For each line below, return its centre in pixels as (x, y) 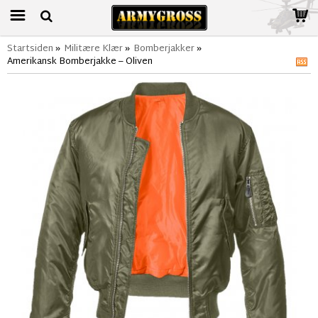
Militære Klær (93, 49)
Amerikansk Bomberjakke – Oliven (80, 62)
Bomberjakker (164, 49)
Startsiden (30, 49)
